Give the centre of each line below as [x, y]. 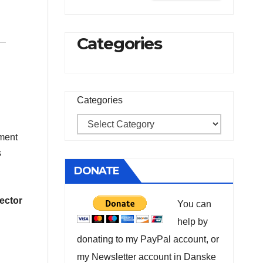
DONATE [97, 171]
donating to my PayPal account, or [148, 240]
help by [192, 222]
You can [194, 204]
